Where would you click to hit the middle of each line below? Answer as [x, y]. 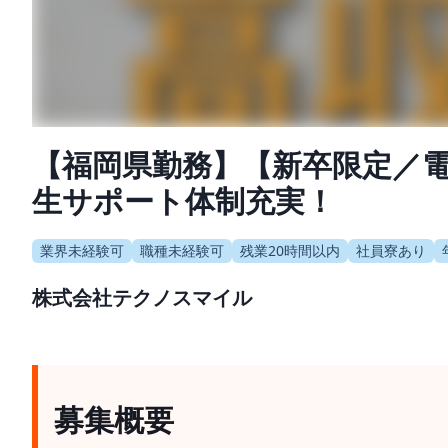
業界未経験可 [82, 250]
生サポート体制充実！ [183, 200]
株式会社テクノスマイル [142, 297]
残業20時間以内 [290, 250]
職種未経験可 [182, 250]
